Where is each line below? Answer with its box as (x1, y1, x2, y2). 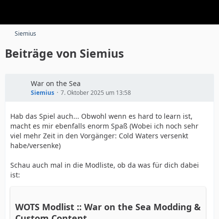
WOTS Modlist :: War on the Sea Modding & (15, 201, 201, 213)
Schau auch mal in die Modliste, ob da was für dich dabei (10, 160, 199, 170)
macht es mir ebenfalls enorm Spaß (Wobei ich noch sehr (10, 121, 198, 131)
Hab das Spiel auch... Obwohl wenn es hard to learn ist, (10, 111, 193, 121)
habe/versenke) (10, 141, 61, 150)
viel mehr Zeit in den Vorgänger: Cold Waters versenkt (10, 131, 188, 140)
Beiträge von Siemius (5, 45, 124, 61)
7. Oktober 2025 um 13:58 (61, 88, 131, 97)
